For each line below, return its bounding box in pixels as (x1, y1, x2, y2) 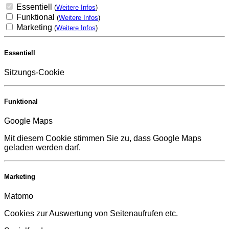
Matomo (4, 192, 33, 201)
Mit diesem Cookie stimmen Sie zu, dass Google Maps (4, 134, 201, 143)
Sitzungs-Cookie (4, 67, 64, 77)
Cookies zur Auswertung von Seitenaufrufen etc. (4, 209, 178, 218)
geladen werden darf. (4, 143, 81, 152)
